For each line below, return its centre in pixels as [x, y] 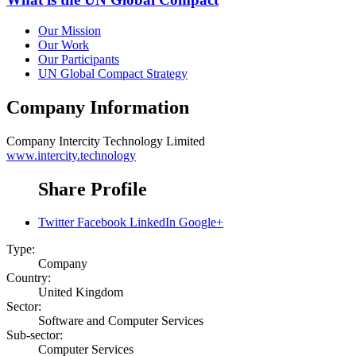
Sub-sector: [35, 335]
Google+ [201, 222]
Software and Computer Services [121, 321]
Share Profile [93, 189]
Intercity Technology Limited [132, 141]
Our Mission [70, 30]
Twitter [56, 222]
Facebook [102, 222]
